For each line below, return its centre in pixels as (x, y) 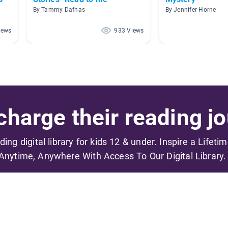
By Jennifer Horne (191, 10)
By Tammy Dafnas (59, 10)
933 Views (129, 31)
